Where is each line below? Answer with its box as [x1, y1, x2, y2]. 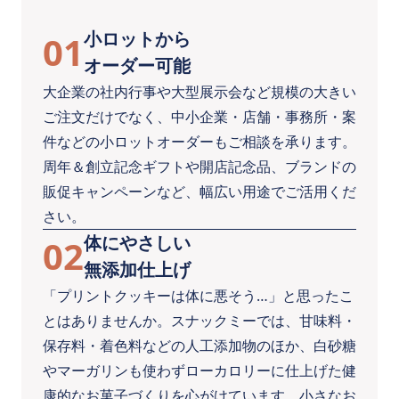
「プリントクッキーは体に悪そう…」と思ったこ [43, 286, 354, 306]
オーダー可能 [84, 53, 191, 78]
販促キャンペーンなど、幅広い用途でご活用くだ [43, 182, 356, 202]
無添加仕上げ [84, 257, 191, 282]
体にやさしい [84, 231, 191, 256]
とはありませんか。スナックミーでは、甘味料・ [43, 311, 356, 331]
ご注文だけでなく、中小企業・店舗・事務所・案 [43, 107, 356, 127]
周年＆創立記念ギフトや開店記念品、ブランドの [43, 157, 356, 177]
